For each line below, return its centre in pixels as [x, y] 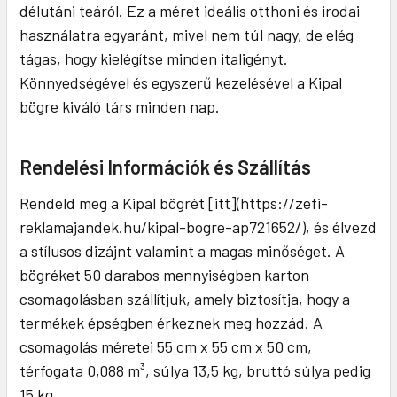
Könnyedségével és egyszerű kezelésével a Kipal [181, 83]
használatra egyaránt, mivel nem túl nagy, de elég [187, 35]
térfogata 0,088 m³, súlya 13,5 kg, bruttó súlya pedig [195, 371]
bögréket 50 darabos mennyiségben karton [164, 275]
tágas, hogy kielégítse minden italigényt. [154, 59]
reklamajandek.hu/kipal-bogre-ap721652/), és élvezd [198, 227]
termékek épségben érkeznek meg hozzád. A [171, 323]
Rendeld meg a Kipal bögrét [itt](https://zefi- [174, 203]
